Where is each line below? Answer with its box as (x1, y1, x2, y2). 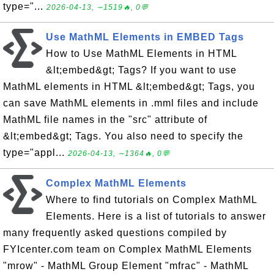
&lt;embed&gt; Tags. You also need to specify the (3, 131, 243, 141)
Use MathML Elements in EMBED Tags (46, 32, 244, 42)
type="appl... (3, 147, 68, 158)
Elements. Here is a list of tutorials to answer (46, 211, 266, 221)
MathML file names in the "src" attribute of (3, 114, 207, 125)
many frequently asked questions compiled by (3, 228, 227, 238)
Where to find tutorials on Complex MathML (46, 194, 257, 205)
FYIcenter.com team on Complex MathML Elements (3, 244, 252, 254)
